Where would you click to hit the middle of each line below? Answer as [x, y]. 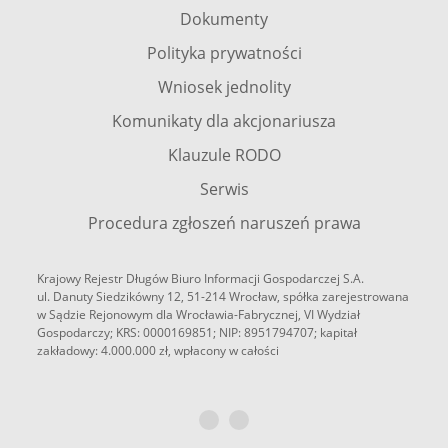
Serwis [224, 189]
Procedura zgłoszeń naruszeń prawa [224, 223]
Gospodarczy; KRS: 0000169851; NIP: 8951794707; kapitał [197, 332]
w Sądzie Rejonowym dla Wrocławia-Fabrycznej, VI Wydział [199, 314]
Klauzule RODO [224, 155]
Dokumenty [224, 19]
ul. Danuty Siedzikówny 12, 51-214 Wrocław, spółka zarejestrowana [223, 296]
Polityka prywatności [224, 53]
